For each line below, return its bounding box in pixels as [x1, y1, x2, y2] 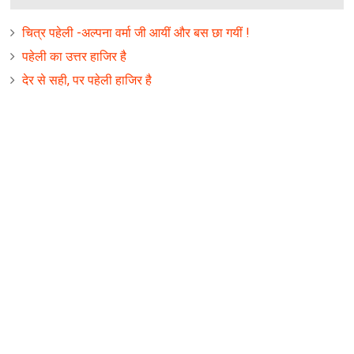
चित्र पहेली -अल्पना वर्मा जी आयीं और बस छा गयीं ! [22, 24, 250, 40]
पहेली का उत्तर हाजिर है [22, 48, 127, 64]
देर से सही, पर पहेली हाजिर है [22, 72, 153, 88]
